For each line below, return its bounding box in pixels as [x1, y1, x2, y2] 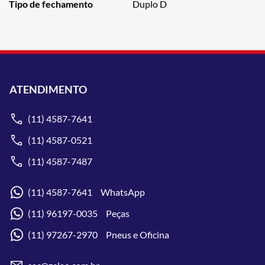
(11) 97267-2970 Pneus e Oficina [28, 228, 169, 240]
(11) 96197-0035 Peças [28, 207, 130, 219]
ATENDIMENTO [9, 82, 87, 96]
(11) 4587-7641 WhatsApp [28, 186, 145, 198]
